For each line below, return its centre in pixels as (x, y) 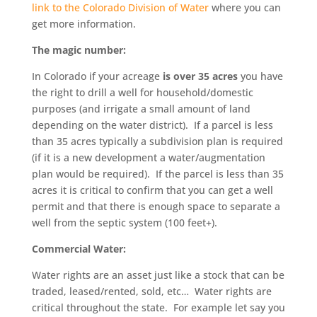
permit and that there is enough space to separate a (156, 206)
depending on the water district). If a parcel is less (152, 125)
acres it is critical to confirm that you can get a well (152, 190)
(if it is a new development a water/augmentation (148, 157)
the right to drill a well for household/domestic (142, 92)
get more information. (83, 24)
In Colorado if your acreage (97, 76)
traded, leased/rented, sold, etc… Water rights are (151, 291)
